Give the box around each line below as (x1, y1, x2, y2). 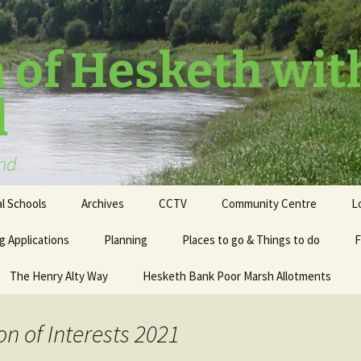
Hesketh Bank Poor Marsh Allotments (143, 268, 331, 284)
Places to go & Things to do (182, 232, 320, 247)
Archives (81, 196, 124, 211)
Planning (104, 232, 147, 247)
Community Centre (222, 196, 317, 211)
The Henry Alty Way (10, 268, 108, 284)
